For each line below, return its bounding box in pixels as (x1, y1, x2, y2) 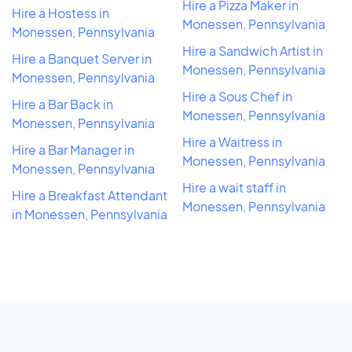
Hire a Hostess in (12, 4, 109, 21)
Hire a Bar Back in (12, 95, 113, 112)
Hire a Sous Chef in (182, 87, 292, 104)
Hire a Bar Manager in (12, 141, 134, 158)
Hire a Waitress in (182, 133, 282, 150)
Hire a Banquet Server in (12, 49, 152, 67)
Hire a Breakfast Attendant (12, 186, 167, 203)
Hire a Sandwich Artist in (182, 42, 323, 59)
